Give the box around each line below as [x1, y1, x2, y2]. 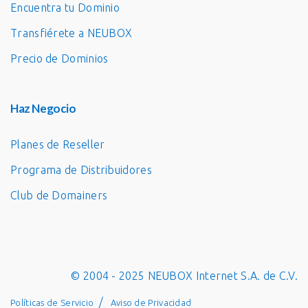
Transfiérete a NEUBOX [10, 27, 133, 39]
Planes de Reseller [10, 138, 105, 151]
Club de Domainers [10, 189, 108, 201]
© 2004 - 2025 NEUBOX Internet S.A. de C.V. [71, 269, 298, 282]
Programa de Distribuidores [10, 164, 152, 176]
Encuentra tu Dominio [10, 1, 120, 14]
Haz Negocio [10, 101, 76, 115]
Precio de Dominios [10, 52, 109, 65]
